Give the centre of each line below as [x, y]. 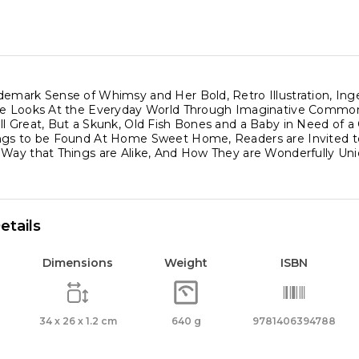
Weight [186, 263]
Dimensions [78, 263]
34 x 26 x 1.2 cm [78, 321]
